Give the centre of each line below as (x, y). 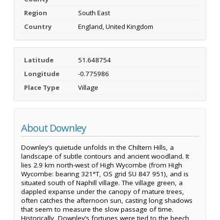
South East (94, 13)
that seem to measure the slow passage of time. (97, 209)
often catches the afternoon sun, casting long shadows (107, 201)
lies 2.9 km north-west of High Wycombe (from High (102, 165)
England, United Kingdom (116, 26)
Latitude (39, 60)
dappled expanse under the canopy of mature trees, (103, 192)
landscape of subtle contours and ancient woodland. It (105, 156)
